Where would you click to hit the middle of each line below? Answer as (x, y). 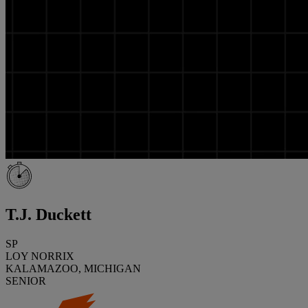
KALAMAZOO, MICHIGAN (73, 268)
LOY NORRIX (40, 256)
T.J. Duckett (48, 214)
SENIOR (26, 280)
